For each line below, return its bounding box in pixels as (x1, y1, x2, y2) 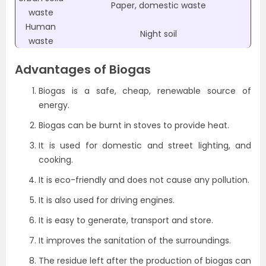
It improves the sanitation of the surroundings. (39, 235, 231, 246)
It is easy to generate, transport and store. (39, 214, 213, 226)
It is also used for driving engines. (39, 194, 175, 206)
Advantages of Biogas (15, 61, 151, 78)
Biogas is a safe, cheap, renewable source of (39, 85, 251, 97)
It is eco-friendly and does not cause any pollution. (39, 174, 249, 186)
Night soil (140, 28, 177, 40)
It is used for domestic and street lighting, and (39, 140, 251, 151)
